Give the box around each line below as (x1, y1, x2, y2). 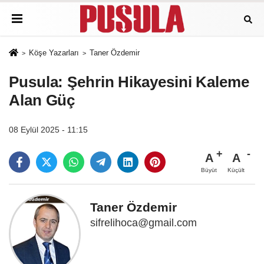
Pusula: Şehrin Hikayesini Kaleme (9, 73, 249, 91)
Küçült (227, 167, 245, 174)
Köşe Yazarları (28, 48, 79, 57)
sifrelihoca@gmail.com (90, 217, 197, 229)
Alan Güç (9, 91, 75, 110)
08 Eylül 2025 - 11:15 (9, 125, 88, 135)
